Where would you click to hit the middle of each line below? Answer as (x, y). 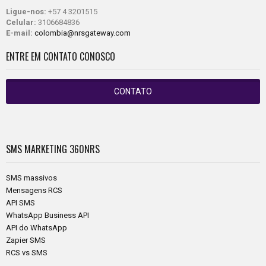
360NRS (85, 149)
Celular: (21, 22)
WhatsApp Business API (47, 215)
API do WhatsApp (37, 228)
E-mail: (19, 33)
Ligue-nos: (26, 12)
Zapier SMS (26, 240)
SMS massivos (31, 178)
